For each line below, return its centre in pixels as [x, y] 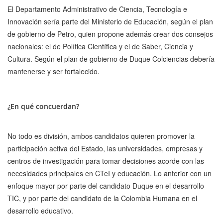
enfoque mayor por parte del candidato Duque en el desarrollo [106, 186]
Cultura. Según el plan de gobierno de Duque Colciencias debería [111, 59]
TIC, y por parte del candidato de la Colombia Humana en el [102, 198]
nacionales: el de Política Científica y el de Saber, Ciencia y [100, 47]
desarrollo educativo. [40, 211]
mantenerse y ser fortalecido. [54, 71]
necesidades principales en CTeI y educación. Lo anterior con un [110, 173]
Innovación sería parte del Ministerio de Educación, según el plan [110, 22]
